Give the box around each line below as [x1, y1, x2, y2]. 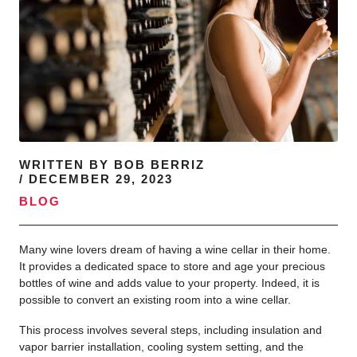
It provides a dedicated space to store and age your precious [19, 260, 325, 273]
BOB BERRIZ [109, 158, 205, 172]
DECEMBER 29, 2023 [29, 172, 173, 186]
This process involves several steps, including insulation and [19, 324, 322, 337]
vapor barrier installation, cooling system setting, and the [19, 340, 304, 354]
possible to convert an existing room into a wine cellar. [19, 293, 291, 307]
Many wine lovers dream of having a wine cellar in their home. [19, 243, 331, 257]
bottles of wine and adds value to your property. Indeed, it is [19, 277, 320, 290]
